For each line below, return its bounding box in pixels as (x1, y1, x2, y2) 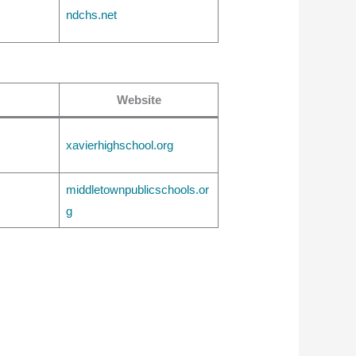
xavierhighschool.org (65, 137, 173, 152)
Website (116, 92, 161, 106)
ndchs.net (65, 8, 117, 22)
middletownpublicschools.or (65, 182, 209, 196)
